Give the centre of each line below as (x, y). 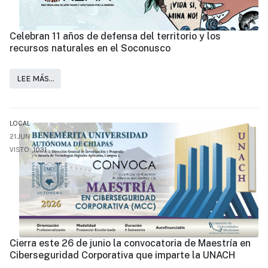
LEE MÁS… (35, 79)
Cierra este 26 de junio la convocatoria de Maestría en (130, 243)
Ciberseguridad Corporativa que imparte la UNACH (122, 255)
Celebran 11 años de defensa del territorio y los (115, 36)
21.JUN (20, 137)
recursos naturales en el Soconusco (90, 48)
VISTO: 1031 (28, 150)
